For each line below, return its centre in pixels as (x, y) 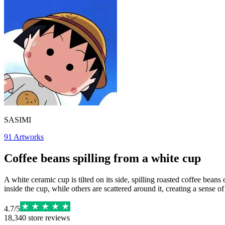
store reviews (48, 217)
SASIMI (18, 120)
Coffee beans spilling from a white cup (102, 158)
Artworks (29, 137)
